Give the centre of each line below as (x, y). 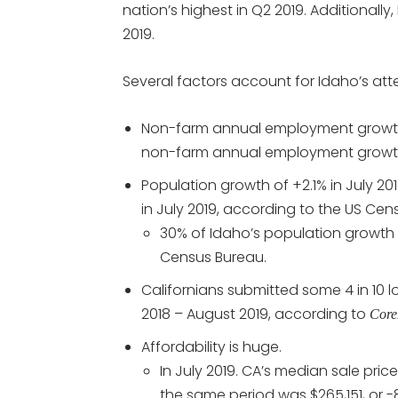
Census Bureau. (213, 257)
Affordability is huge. (211, 347)
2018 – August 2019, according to (255, 314)
